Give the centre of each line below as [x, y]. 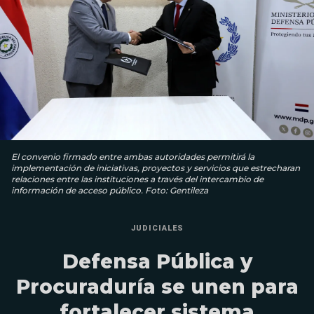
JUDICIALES [157, 228]
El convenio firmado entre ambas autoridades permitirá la [133, 157]
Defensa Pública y [157, 262]
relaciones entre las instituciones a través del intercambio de [137, 179]
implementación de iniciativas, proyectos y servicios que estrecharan [156, 168]
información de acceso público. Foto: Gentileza [110, 191]
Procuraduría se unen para [157, 287]
